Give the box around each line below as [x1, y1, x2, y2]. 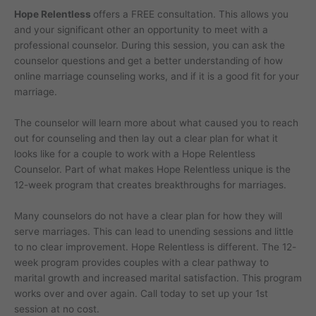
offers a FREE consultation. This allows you [93, 8, 288, 20]
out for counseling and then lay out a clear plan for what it [14, 133, 278, 145]
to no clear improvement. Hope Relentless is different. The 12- [14, 241, 296, 253]
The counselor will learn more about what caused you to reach [14, 117, 298, 129]
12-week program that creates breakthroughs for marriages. [14, 179, 286, 191]
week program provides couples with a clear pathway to [14, 257, 269, 269]
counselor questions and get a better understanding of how [14, 55, 283, 67]
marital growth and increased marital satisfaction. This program [14, 272, 302, 284]
